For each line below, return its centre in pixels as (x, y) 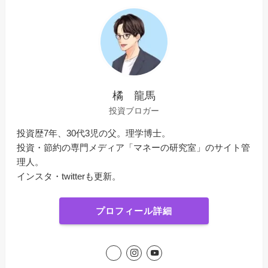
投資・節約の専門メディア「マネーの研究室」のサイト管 (134, 148)
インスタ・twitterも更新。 (69, 176)
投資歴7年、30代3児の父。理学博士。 (94, 133)
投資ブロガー (134, 111)
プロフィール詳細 (134, 211)
